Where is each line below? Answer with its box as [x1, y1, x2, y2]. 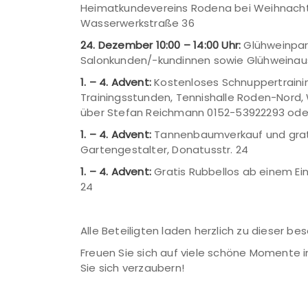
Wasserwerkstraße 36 [80, 16, 195, 30]
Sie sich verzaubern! [80, 261, 184, 275]
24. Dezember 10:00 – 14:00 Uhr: [80, 38, 241, 52]
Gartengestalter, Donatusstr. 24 [80, 142, 249, 157]
